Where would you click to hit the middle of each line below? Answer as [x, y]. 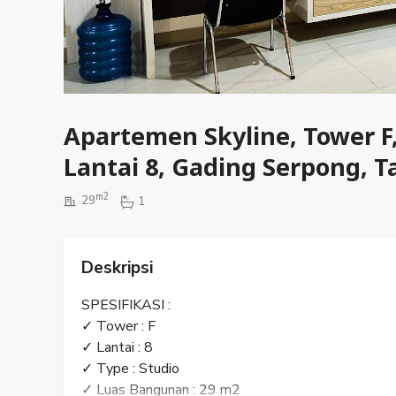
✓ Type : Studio [130, 368]
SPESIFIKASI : [126, 305]
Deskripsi [117, 267]
